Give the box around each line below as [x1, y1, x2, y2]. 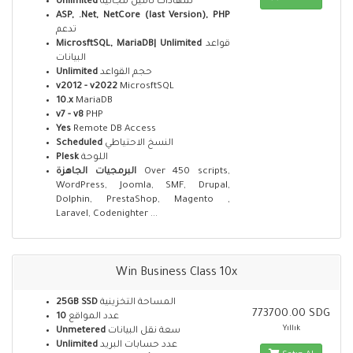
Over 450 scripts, [136, 167, 231, 177]
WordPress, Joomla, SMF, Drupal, [56, 181, 231, 191]
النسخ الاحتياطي [105, 139, 173, 149]
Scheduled [56, 139, 102, 149]
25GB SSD [56, 298, 98, 308]
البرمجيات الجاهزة [56, 167, 136, 177]
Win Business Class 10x [116, 266, 237, 280]
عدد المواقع [69, 312, 119, 322]
